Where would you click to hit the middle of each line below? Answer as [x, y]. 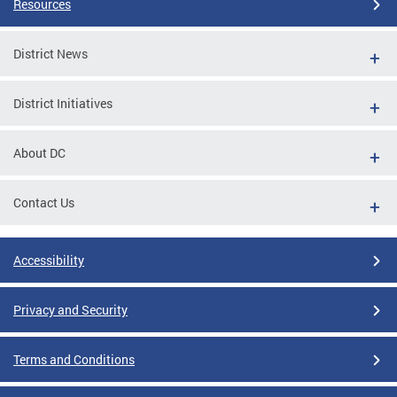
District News [51, 54]
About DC [39, 153]
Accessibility [49, 261]
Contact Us [44, 203]
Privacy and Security [70, 310]
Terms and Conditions [74, 360]
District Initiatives [63, 104]
